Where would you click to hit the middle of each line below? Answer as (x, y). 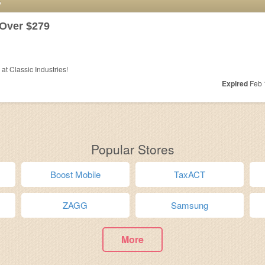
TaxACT (190, 174)
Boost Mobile (75, 174)
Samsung (190, 205)
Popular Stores (132, 149)
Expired (235, 83)
